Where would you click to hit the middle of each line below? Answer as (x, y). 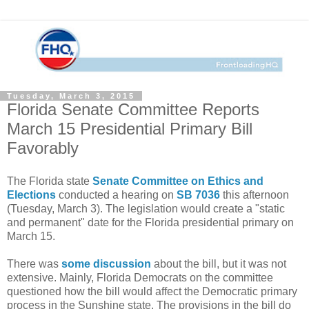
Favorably (43, 148)
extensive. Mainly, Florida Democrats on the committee (140, 277)
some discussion (106, 263)
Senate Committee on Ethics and (178, 181)
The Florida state (50, 181)
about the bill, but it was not (219, 263)
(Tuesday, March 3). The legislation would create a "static (146, 208)
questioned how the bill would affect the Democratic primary (152, 291)
